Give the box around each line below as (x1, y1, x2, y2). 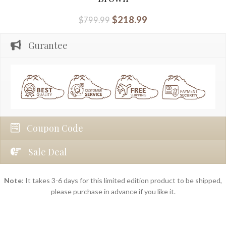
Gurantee (28, 39, 68, 51)
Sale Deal (28, 145, 67, 158)
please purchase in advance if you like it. (50, 187, 176, 196)
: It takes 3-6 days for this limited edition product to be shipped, (22, 176, 222, 185)
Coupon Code (27, 122, 83, 134)
